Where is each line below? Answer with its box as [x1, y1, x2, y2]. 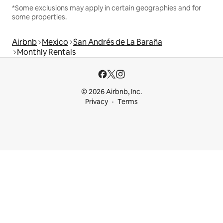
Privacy [85, 97, 108, 107]
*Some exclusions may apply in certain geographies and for [12, 3, 201, 13]
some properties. [12, 12, 67, 22]
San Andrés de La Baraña [73, 37, 162, 48]
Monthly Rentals [17, 47, 76, 58]
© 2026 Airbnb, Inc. [81, 87, 142, 97]
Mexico [42, 37, 68, 48]
